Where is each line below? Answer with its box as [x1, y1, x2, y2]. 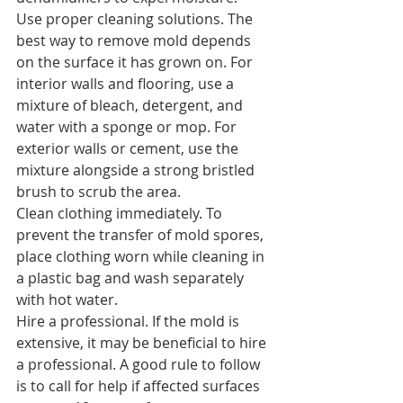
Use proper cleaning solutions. [16, 9, 228, 29]
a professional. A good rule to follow [16, 354, 264, 374]
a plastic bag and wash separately [16, 268, 247, 288]
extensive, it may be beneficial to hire [16, 333, 270, 353]
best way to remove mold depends [16, 31, 255, 50]
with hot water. [16, 290, 118, 309]
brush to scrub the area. [16, 182, 181, 201]
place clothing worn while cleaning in [16, 246, 268, 266]
